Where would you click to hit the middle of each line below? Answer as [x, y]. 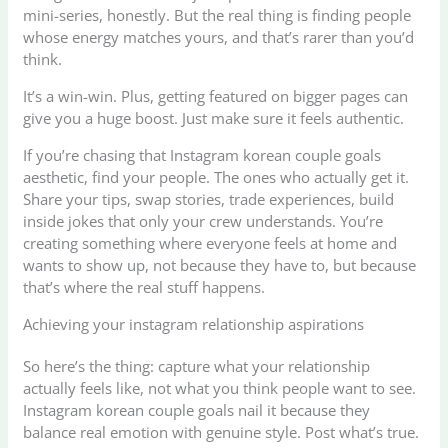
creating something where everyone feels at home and [210, 242]
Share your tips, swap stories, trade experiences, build [209, 198]
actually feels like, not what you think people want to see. [220, 387]
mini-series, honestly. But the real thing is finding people [217, 14]
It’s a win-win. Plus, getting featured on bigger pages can [216, 95]
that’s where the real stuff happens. [144, 286]
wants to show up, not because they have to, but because [220, 264]
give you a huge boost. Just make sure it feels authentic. [214, 117]
